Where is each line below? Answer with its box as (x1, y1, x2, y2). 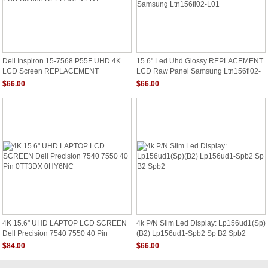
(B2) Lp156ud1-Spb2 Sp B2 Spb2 (136, 229, 246, 236)
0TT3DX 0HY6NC (2, 239, 60, 246)
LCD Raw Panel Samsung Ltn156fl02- (136, 67, 261, 74)
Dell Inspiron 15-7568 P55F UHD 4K (2, 57, 121, 65)
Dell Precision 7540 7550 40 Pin (2, 229, 108, 236)
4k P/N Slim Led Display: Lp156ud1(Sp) (136, 219, 266, 227)
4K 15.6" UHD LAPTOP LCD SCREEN (2, 219, 127, 227)
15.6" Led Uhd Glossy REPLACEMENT (136, 57, 263, 65)
